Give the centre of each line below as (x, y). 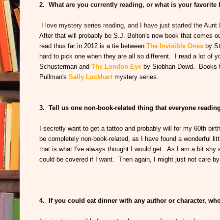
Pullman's (54, 77)
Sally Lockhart (92, 77)
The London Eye (117, 67)
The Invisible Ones (176, 46)
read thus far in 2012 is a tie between (93, 46)
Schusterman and (65, 67)
